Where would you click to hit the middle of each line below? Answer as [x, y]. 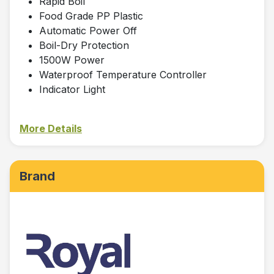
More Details [51, 129]
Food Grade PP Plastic [91, 16]
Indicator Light [72, 90]
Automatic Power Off [88, 31]
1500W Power [72, 60]
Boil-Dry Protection [84, 46]
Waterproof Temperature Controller [123, 75]
